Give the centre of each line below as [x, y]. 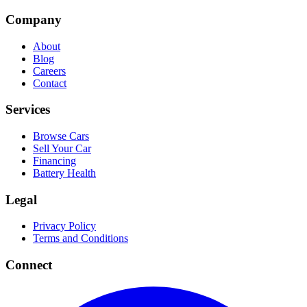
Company [34, 19]
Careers [49, 71]
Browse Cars [61, 136]
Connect [29, 265]
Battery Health [64, 173]
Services [28, 110]
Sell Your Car [62, 149]
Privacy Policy [64, 226]
